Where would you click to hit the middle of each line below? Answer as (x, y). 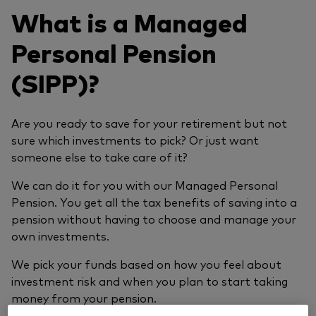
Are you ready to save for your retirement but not (149, 123)
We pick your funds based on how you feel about (146, 264)
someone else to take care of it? (99, 157)
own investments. (62, 236)
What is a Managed (129, 22)
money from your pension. (85, 298)
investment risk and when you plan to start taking (150, 281)
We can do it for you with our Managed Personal (145, 185)
